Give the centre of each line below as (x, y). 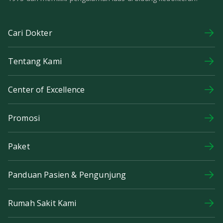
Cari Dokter (30, 33)
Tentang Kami (35, 61)
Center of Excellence (47, 89)
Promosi (24, 118)
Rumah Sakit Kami (42, 203)
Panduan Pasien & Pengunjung (67, 174)
